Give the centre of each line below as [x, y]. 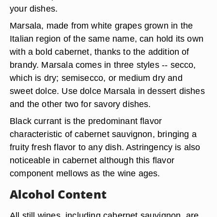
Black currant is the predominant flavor [86, 121]
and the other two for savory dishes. [80, 104]
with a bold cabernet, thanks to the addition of [100, 52]
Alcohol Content [58, 194]
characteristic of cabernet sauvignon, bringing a [103, 134]
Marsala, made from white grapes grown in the [101, 25]
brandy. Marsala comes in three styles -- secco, [103, 65]
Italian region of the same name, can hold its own [107, 39]
